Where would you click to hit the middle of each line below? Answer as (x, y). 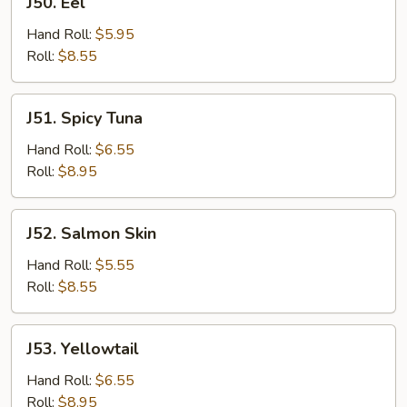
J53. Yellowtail (83, 349)
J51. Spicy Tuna (84, 118)
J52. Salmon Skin (91, 233)
